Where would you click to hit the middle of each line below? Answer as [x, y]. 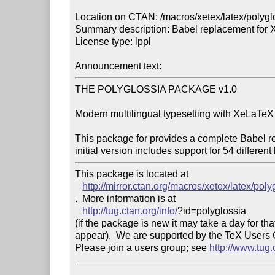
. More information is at [126, 198]
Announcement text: [120, 66]
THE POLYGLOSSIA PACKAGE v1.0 [156, 89]
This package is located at [133, 174]
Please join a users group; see [142, 247]
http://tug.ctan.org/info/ [130, 211]
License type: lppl [113, 41]
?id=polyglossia [212, 211]
